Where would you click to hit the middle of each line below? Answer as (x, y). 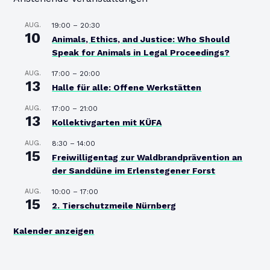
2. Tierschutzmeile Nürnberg (114, 205)
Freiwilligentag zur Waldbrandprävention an (147, 157)
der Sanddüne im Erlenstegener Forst (134, 170)
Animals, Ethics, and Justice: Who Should (141, 39)
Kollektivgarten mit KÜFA (107, 122)
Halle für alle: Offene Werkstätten (127, 87)
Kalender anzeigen (54, 231)
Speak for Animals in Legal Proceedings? (141, 52)
